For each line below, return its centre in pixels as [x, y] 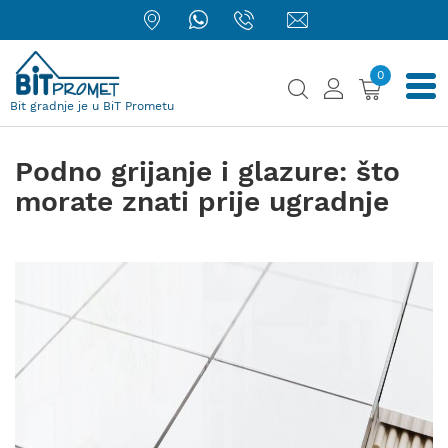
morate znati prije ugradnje [202, 201]
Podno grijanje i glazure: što [207, 171]
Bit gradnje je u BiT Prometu [92, 106]
